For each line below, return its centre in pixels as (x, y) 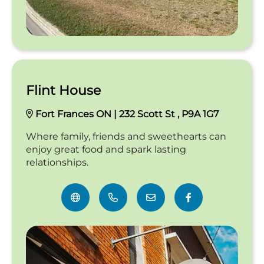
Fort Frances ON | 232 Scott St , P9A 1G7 (127, 114)
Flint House (63, 90)
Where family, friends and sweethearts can (126, 136)
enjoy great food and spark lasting (106, 149)
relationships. (57, 162)
